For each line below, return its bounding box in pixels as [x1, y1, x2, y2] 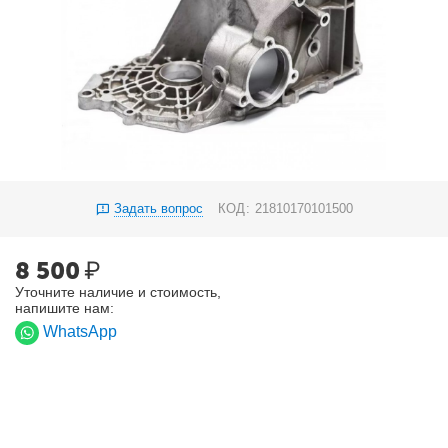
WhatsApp [43, 323, 118, 341]
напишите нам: [15, 300, 115, 317]
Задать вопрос [114, 201, 204, 217]
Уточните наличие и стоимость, [15, 284, 222, 301]
